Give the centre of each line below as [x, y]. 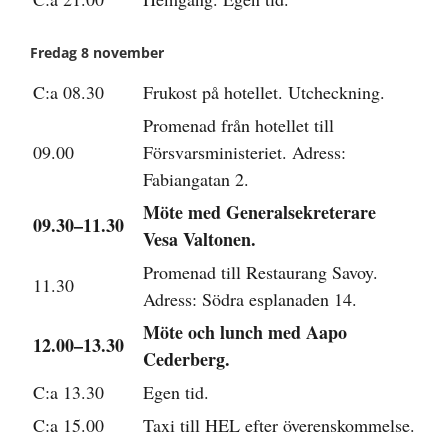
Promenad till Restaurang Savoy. [260, 271]
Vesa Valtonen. [199, 238]
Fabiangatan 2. [196, 178]
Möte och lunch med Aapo [245, 331]
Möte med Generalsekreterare [259, 211]
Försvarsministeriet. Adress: [244, 151]
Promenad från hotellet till [238, 124]
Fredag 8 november [97, 52]
